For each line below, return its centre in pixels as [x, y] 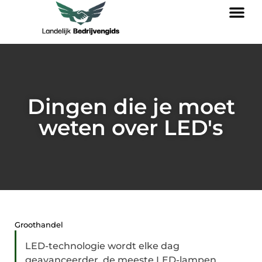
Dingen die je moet [131, 106]
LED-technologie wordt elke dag [102, 246]
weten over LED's [131, 127]
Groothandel [39, 225]
